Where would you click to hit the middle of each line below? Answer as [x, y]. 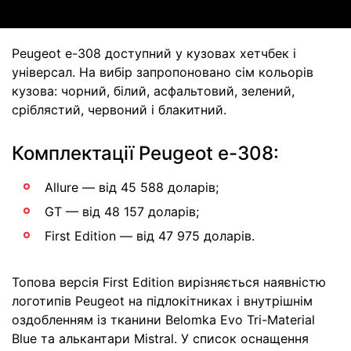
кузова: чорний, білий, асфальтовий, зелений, [153, 91]
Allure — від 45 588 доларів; [132, 188]
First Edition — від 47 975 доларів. [150, 236]
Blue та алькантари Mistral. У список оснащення [160, 339]
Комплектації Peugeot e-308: [145, 154]
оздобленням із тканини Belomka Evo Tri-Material [163, 320]
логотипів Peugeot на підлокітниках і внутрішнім [162, 301]
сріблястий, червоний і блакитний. [119, 110]
